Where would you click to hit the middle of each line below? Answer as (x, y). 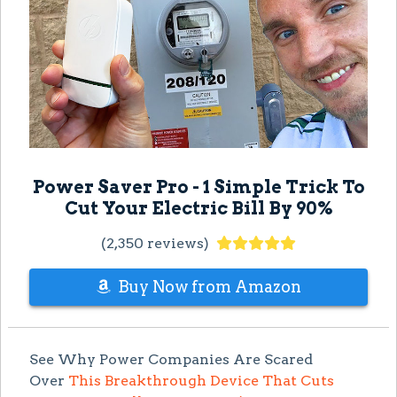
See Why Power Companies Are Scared (171, 359)
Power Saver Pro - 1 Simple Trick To (198, 187)
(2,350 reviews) (155, 243)
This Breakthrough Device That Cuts (201, 380)
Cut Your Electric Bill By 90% (198, 208)
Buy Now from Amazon (209, 286)
